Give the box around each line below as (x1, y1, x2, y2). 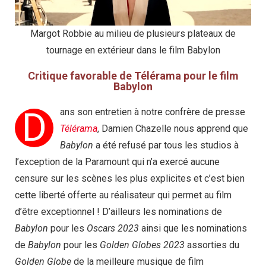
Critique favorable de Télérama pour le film (27, 69, 239, 83)
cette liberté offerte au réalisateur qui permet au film (15, 189, 232, 201)
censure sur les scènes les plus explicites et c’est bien (15, 173, 245, 185)
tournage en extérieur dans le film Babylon (46, 45, 220, 56)
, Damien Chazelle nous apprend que (97, 123, 248, 135)
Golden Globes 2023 (100, 239, 185, 251)
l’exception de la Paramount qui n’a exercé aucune (15, 156, 220, 168)
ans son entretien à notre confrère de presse (60, 106, 245, 118)
